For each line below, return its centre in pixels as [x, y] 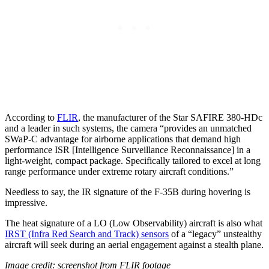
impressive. [26, 202]
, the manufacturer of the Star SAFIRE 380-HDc [170, 117]
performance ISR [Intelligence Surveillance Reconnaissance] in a [128, 150]
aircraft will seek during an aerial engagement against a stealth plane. [134, 244]
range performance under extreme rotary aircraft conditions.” [119, 171]
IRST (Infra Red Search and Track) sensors [87, 234]
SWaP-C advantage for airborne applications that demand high [123, 139]
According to [31, 117]
